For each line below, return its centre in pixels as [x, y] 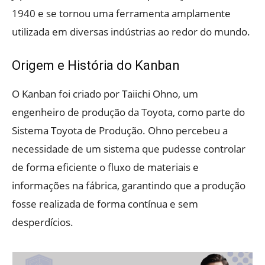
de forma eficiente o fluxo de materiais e [105, 167]
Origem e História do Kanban [96, 65]
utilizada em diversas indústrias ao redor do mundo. [131, 32]
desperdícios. [43, 222]
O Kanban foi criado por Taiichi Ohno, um [105, 94]
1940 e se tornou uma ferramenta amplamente [121, 13]
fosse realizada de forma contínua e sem [105, 204]
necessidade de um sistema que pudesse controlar [129, 149]
